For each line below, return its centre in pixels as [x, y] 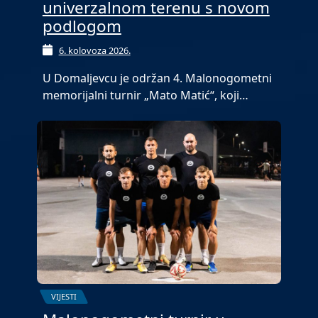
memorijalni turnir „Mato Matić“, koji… [145, 95]
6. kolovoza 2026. [94, 51]
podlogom [82, 26]
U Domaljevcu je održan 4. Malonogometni [157, 78]
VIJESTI [64, 297]
